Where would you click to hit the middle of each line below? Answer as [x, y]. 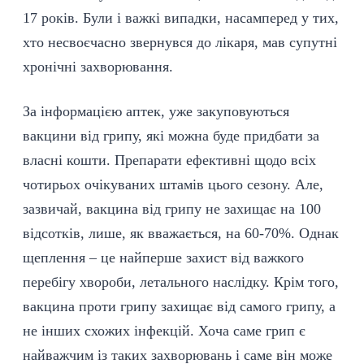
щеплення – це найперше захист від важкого [163, 258]
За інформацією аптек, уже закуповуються [156, 111]
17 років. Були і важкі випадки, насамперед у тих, [181, 18]
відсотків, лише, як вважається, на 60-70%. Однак [181, 233]
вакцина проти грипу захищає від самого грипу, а [179, 306]
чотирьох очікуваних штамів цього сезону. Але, [173, 184]
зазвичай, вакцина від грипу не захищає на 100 [172, 209]
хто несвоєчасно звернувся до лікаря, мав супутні [180, 42]
